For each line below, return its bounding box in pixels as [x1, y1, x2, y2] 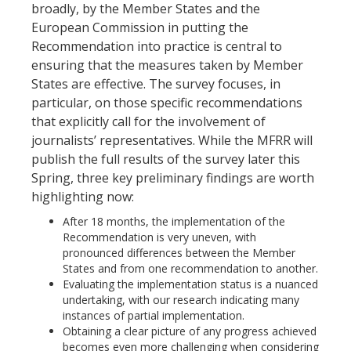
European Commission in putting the [31, 18, 248, 36]
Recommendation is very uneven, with [63, 229, 256, 244]
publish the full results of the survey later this [31, 150, 300, 168]
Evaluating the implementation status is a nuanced [63, 276, 318, 291]
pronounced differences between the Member [63, 244, 295, 260]
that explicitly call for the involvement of [31, 112, 266, 130]
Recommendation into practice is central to [31, 37, 282, 55]
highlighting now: [31, 187, 134, 205]
